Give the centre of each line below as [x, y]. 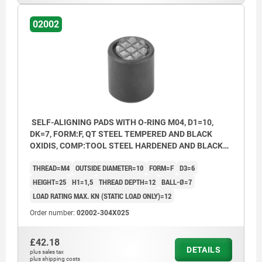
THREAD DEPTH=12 [127, 182]
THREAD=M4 [51, 168]
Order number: [53, 213]
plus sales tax [47, 251]
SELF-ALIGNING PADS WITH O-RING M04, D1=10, [122, 122]
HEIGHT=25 [49, 182]
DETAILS [204, 249]
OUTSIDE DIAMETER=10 [109, 168]
